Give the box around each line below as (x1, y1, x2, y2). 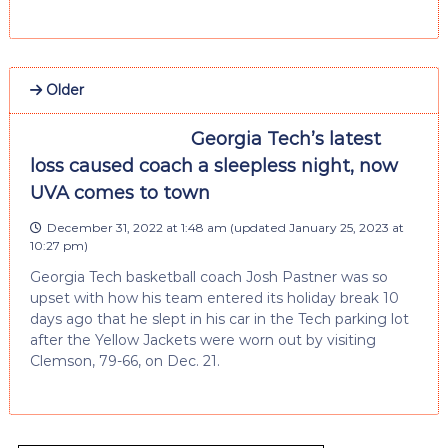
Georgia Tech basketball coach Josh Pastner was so (29, 268, 388, 287)
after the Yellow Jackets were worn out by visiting (29, 331, 376, 350)
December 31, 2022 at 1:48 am (46, 220, 227, 236)
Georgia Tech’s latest (190, 128, 381, 151)
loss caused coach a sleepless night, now (29, 155, 398, 178)
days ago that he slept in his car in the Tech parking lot (29, 310, 409, 329)
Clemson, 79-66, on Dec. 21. (29, 352, 220, 371)
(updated (226, 220, 289, 236)
